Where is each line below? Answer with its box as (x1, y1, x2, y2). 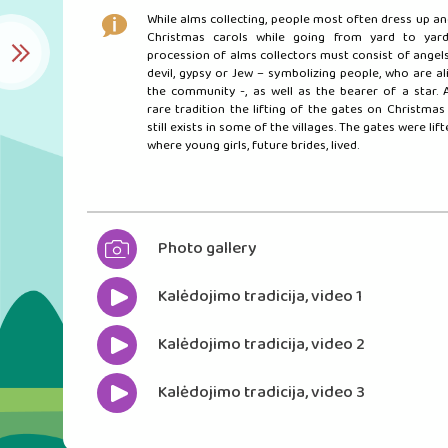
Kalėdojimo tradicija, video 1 (157, 283, 362, 311)
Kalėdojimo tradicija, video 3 (157, 379, 365, 407)
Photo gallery (157, 235, 257, 263)
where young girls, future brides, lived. (147, 135, 359, 157)
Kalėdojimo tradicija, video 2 (157, 331, 365, 359)
